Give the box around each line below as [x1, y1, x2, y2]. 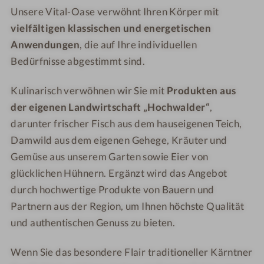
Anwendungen [11, 38, 80, 51]
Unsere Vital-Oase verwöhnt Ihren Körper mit [11, 5, 219, 18]
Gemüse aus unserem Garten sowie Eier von [11, 150, 209, 163]
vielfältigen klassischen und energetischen [11, 22, 212, 35]
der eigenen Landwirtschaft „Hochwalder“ [11, 101, 210, 114]
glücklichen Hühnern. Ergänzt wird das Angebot [11, 167, 227, 180]
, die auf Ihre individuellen [80, 38, 197, 51]
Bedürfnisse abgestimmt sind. [11, 55, 146, 68]
